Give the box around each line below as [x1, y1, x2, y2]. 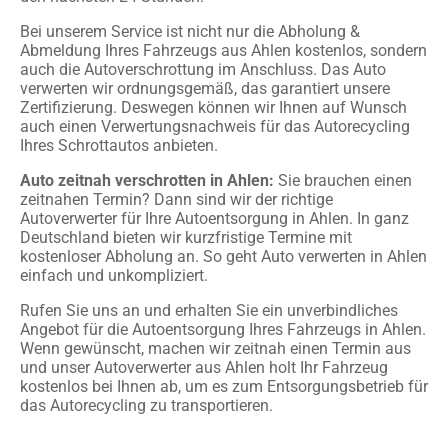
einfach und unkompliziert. [20, 265, 208, 285]
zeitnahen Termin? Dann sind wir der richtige [20, 189, 333, 209]
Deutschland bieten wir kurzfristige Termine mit [20, 227, 352, 247]
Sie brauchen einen [274, 170, 412, 190]
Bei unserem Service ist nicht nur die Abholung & [20, 21, 360, 41]
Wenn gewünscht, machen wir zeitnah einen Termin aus [20, 338, 411, 358]
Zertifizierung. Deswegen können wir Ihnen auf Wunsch [20, 97, 407, 117]
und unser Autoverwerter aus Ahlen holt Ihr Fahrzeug [20, 357, 388, 377]
